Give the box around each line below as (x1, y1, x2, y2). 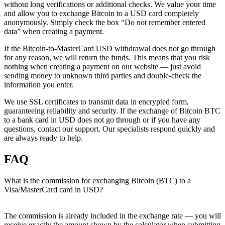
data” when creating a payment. (4, 27, 104, 36)
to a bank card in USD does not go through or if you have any (4, 116, 200, 125)
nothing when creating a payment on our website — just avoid (4, 62, 201, 71)
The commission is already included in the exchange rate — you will (4, 211, 221, 220)
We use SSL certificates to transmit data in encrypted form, (4, 97, 189, 106)
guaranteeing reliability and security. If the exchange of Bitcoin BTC (4, 106, 220, 116)
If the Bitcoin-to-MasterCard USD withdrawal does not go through (4, 44, 215, 53)
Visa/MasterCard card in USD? (4, 185, 103, 194)
